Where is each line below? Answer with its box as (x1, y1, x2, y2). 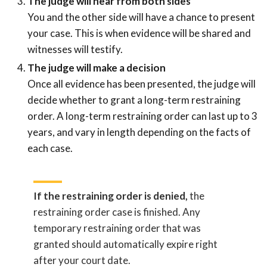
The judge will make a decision (27, 61, 166, 74)
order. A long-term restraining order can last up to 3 (27, 109, 257, 122)
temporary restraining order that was (33, 221, 201, 234)
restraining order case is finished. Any (33, 205, 200, 218)
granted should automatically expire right (33, 237, 218, 250)
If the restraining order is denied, (33, 189, 188, 202)
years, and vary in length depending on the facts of (27, 125, 251, 138)
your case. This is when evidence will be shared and (27, 26, 251, 39)
